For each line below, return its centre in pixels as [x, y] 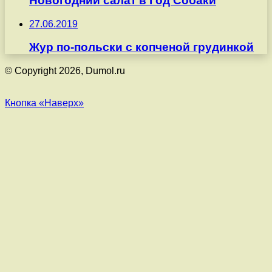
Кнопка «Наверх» [44, 103]
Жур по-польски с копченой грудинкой [141, 47]
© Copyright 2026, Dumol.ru [65, 71]
